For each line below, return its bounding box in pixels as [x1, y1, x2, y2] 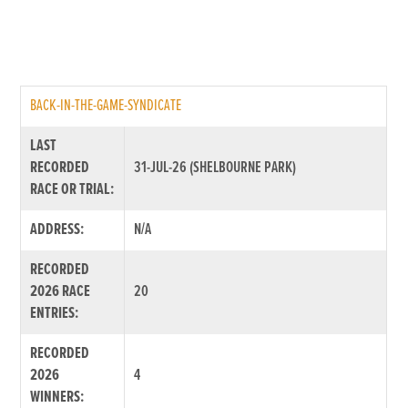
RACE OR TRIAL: [30, 178, 115, 200]
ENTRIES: [30, 302, 79, 324]
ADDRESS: [30, 219, 85, 240]
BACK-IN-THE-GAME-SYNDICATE [30, 95, 182, 117]
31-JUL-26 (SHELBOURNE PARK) [134, 157, 297, 178]
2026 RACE [30, 280, 91, 302]
